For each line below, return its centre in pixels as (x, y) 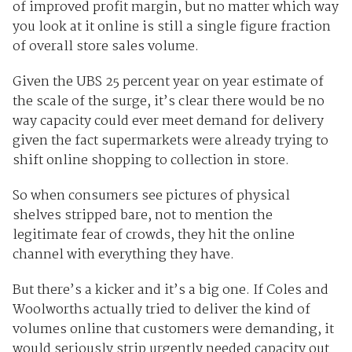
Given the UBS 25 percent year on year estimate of (168, 82)
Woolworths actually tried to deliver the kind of (161, 310)
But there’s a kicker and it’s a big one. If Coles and (170, 290)
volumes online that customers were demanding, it (173, 329)
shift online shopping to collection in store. (150, 160)
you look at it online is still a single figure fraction (171, 27)
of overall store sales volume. (105, 46)
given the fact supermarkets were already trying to (170, 141)
